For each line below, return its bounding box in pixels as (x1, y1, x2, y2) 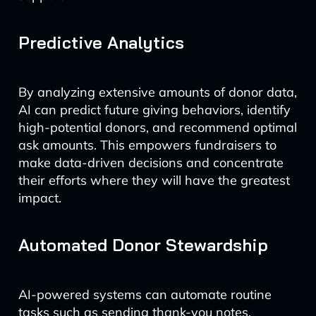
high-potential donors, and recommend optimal (18, 119, 297, 135)
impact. (18, 190, 61, 206)
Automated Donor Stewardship (18, 234, 268, 255)
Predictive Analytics (18, 32, 184, 53)
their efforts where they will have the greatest (18, 172, 290, 188)
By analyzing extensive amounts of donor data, (18, 84, 297, 100)
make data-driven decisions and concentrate (18, 154, 284, 171)
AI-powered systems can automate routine (18, 286, 272, 303)
